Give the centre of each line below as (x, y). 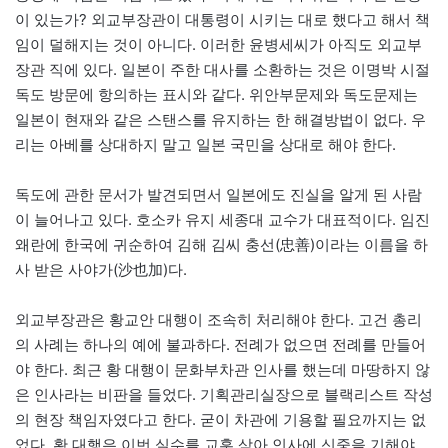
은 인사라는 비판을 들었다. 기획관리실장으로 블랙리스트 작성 (224, 394)
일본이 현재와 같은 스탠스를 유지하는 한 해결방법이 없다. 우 (220, 119)
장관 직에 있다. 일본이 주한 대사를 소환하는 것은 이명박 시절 (222, 69)
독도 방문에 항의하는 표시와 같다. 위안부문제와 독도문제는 (216, 94)
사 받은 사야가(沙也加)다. (101, 269)
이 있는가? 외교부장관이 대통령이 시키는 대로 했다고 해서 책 (222, 19)
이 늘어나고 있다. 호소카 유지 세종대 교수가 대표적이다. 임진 (222, 219)
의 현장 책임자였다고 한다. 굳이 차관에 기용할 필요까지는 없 (220, 419)
